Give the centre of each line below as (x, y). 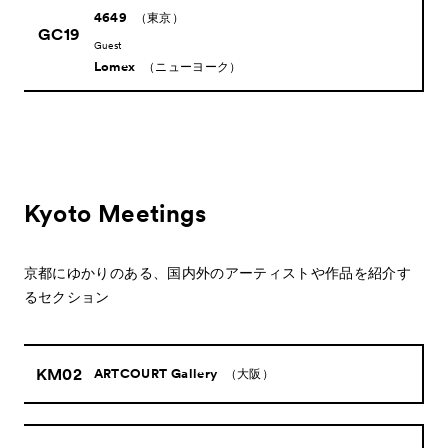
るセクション (66, 297)
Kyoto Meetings (115, 213)
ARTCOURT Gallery (155, 373)
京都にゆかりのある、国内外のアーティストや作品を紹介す (217, 273)
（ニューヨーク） (192, 66)
